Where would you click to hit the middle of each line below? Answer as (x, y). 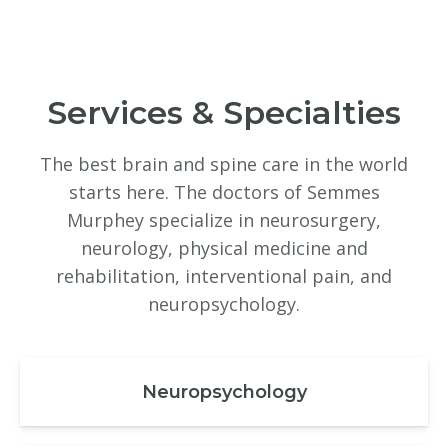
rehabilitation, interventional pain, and (224, 276)
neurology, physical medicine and (224, 248)
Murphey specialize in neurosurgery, (224, 220)
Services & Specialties (224, 113)
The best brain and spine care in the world (224, 164)
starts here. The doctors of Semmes (224, 192)
